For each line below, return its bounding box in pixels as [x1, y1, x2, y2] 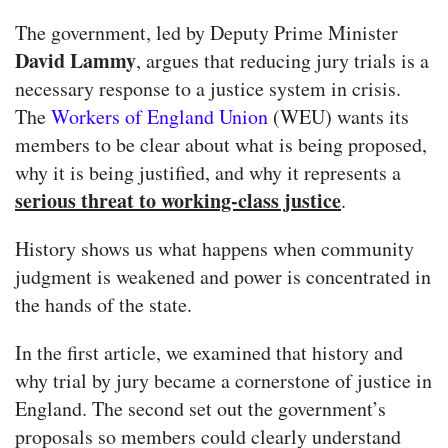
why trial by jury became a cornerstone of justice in [15, 367, 432, 395]
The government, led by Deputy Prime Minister [15, 19, 398, 47]
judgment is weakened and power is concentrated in [15, 263, 431, 291]
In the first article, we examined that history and [15, 339, 403, 367]
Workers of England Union [51, 103, 268, 131]
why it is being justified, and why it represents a [15, 159, 401, 187]
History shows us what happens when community [15, 235, 414, 263]
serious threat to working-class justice [15, 186, 341, 216]
